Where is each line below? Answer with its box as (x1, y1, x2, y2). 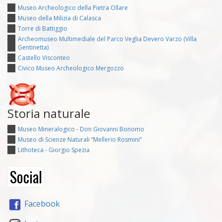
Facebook (22, 198, 60, 210)
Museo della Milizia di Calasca (18, 13, 101, 22)
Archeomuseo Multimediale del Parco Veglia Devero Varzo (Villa (18, 34, 197, 43)
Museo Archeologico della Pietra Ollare (18, 3, 128, 12)
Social (10, 165, 42, 188)
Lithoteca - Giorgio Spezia (18, 145, 90, 154)
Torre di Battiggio (18, 24, 67, 33)
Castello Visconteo (18, 53, 70, 62)
